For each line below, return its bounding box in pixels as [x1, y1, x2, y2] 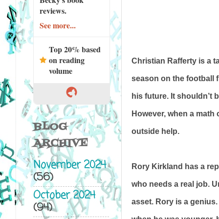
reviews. [39, 4, 66, 16]
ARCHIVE [33, 135, 88, 152]
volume [48, 65, 72, 76]
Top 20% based [48, 43, 101, 55]
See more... [39, 19, 76, 31]
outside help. [131, 127, 179, 135]
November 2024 [33, 157, 106, 174]
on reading [48, 54, 85, 66]
